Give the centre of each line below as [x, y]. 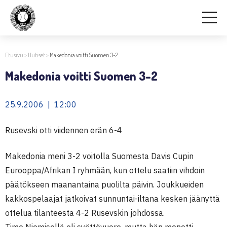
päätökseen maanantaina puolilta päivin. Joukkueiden [104, 184]
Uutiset [36, 55]
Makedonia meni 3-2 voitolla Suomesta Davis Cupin [99, 156]
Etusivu [14, 55]
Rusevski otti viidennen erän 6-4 [64, 130]
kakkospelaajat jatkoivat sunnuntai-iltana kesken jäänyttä [112, 199]
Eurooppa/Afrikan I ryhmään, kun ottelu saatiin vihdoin [105, 170]
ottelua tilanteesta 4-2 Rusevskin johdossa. [85, 213]
